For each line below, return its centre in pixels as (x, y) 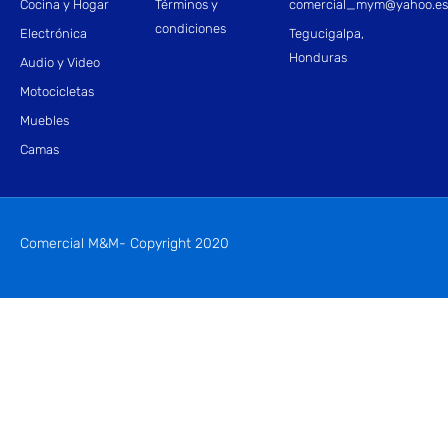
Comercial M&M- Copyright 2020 (124, 244)
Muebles (44, 120)
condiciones (190, 28)
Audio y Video (60, 62)
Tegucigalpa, (327, 33)
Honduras (318, 57)
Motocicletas (57, 91)
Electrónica (53, 33)
